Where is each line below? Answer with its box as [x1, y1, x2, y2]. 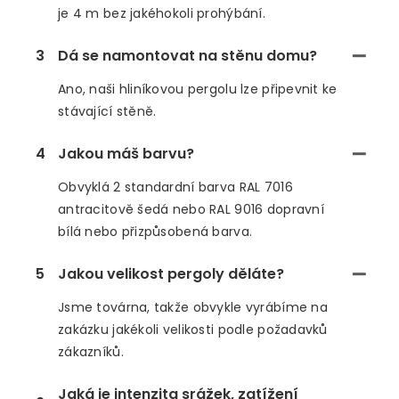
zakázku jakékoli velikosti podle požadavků [58, 321, 328, 339]
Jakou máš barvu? [58, 143, 194, 165]
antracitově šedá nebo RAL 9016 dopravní [58, 200, 324, 219]
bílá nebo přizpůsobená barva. [58, 223, 253, 241]
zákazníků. [58, 343, 124, 362]
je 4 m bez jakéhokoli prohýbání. [58, 4, 265, 23]
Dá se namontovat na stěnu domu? [58, 45, 317, 67]
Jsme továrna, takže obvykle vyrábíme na [58, 298, 328, 317]
